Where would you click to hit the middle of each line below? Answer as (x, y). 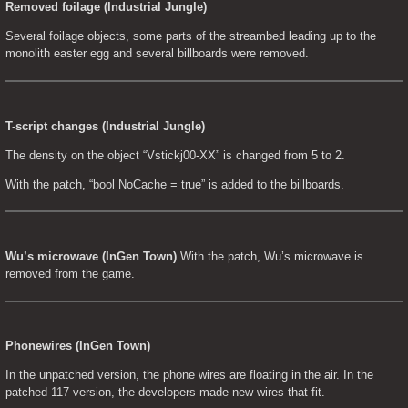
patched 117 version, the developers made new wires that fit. (165, 393)
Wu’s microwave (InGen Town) (91, 256)
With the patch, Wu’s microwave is (270, 256)
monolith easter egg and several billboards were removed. (157, 54)
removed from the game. (70, 273)
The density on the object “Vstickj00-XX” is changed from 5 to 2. (175, 155)
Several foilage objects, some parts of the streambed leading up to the (191, 36)
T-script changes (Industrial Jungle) (105, 126)
